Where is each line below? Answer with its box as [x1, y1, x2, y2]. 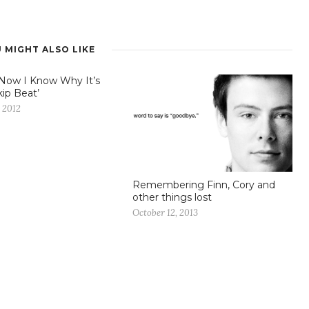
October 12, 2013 [132, 206, 198, 219]
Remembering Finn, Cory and [132, 178, 275, 191]
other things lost [132, 190, 212, 203]
